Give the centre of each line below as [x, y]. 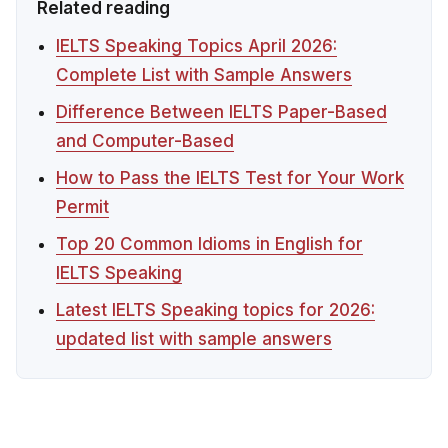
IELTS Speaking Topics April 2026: [197, 45]
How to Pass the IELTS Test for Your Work [230, 177]
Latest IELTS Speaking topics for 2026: [216, 309]
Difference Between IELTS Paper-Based [222, 111]
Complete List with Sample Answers [204, 74]
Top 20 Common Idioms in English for [210, 243]
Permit [83, 206]
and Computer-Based [145, 140]
